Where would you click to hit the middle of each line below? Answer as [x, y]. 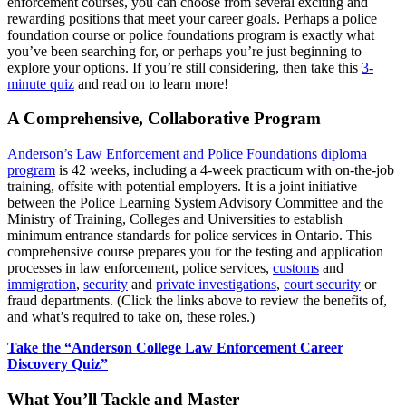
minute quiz [41, 83]
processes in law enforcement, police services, [140, 268]
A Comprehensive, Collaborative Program [164, 119]
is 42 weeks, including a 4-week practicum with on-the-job [225, 170]
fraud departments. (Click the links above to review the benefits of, [197, 301]
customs [296, 268]
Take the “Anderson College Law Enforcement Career [175, 348]
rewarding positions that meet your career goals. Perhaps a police [192, 18]
